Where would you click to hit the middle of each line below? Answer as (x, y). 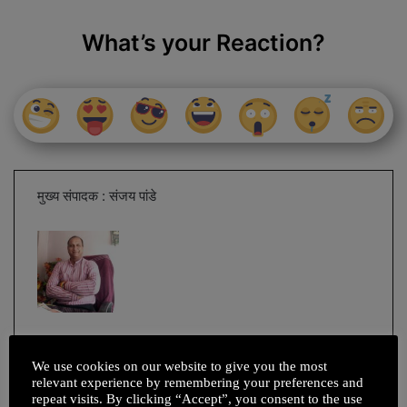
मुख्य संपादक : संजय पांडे (97, 195)
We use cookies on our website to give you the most (179, 366)
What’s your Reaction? (203, 43)
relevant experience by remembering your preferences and (198, 382)
